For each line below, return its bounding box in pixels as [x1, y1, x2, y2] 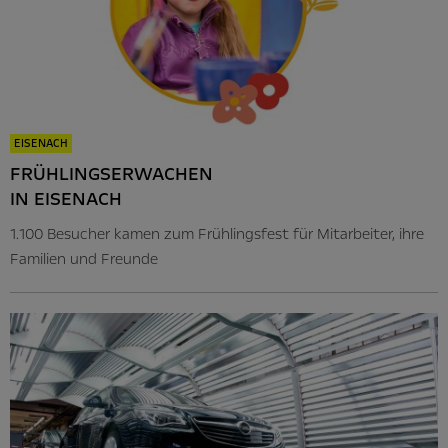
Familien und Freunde [10, 248, 158, 269]
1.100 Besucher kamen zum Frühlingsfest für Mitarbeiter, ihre [10, 223, 424, 244]
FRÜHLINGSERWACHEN [10, 160, 213, 187]
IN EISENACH [10, 185, 122, 212]
